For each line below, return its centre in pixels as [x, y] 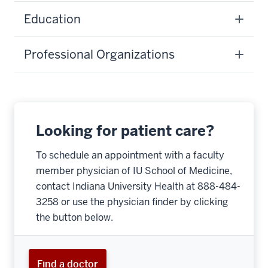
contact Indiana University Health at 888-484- [138, 186]
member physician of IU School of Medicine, [134, 171]
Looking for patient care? [125, 131]
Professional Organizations [99, 54]
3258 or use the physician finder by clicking [132, 202]
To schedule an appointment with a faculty [130, 155]
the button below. [74, 217]
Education [52, 19]
